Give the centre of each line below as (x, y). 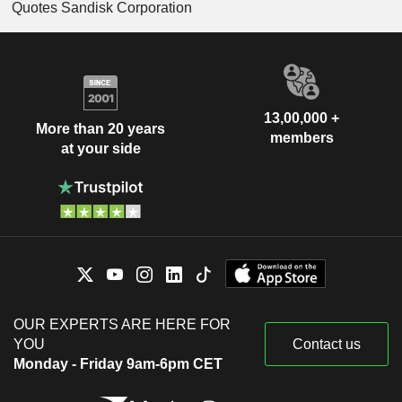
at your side (100, 149)
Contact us (327, 344)
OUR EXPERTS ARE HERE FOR (122, 324)
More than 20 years (100, 129)
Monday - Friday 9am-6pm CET (118, 363)
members (301, 137)
